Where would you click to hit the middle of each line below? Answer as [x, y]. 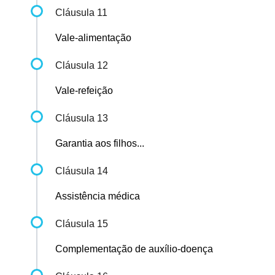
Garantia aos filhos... [100, 144]
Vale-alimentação [93, 38]
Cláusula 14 [82, 171]
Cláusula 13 [82, 118]
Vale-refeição [84, 91]
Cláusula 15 [82, 224]
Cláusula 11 [81, 13]
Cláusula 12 [82, 66]
